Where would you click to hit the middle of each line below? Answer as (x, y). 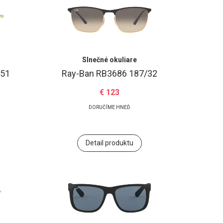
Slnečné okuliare (109, 60)
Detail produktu (109, 143)
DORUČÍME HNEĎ (109, 107)
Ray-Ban (79, 73)
